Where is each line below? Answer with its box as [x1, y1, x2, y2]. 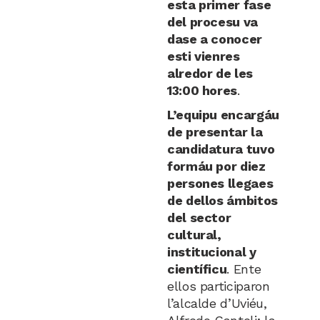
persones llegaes [166, 176, 274, 191]
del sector [166, 210, 231, 225]
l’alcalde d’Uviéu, [166, 296, 267, 311]
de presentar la [166, 124, 263, 139]
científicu [166, 261, 227, 276]
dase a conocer [166, 31, 262, 46]
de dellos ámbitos [166, 193, 278, 208]
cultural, [166, 227, 221, 242]
